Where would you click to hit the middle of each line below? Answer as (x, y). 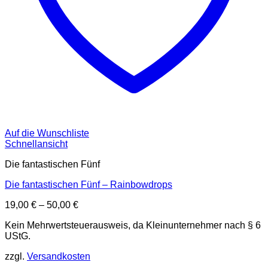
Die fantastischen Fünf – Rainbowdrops (89, 185)
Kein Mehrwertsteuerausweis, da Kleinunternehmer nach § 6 (133, 226)
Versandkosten (59, 257)
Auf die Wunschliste (47, 133)
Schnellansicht (36, 144)
